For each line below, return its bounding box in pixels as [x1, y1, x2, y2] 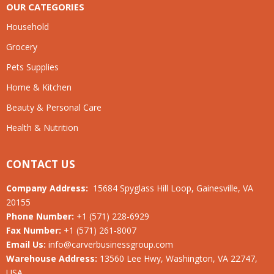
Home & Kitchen [6, 81, 72, 93]
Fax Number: [6, 224, 64, 236]
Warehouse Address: [6, 252, 100, 264]
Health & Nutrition [6, 121, 78, 133]
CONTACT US [6, 156, 75, 171]
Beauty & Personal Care [6, 101, 102, 113]
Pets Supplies [6, 61, 59, 73]
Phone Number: [6, 210, 76, 222]
